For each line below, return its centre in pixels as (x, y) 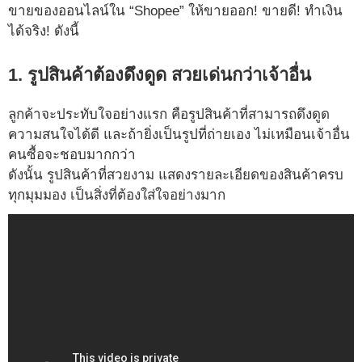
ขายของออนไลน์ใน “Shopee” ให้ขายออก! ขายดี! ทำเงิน (175, 11)
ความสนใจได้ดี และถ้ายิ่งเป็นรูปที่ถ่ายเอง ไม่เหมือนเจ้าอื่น (179, 135)
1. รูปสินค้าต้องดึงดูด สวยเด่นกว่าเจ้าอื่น (160, 75)
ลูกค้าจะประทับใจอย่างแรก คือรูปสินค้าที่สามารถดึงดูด (169, 115)
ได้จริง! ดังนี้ (44, 32)
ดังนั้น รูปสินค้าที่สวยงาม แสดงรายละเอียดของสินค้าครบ (176, 175)
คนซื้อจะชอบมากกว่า (72, 155)
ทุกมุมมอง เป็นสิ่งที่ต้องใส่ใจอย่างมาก (117, 196)
